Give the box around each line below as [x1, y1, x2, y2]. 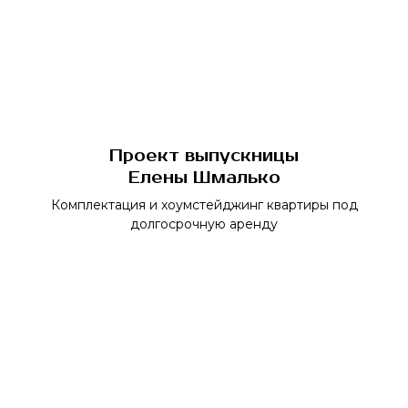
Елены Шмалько [127, 168, 280, 188]
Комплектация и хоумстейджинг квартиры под [50, 197, 358, 213]
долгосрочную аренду [130, 216, 278, 232]
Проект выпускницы [109, 146, 299, 166]
